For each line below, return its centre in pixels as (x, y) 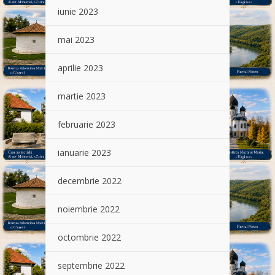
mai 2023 (76, 40)
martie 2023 (82, 96)
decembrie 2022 (90, 181)
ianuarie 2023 (84, 153)
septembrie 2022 (91, 266)
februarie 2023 (87, 125)
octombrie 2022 (89, 238)
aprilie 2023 (80, 68)
